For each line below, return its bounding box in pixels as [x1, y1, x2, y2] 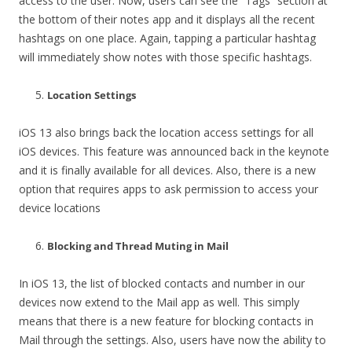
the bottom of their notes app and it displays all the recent [19, 11, 315, 27]
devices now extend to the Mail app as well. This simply [19, 294, 299, 310]
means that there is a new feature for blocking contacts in [19, 313, 313, 328]
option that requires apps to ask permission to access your [19, 181, 318, 196]
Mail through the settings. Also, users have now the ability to [19, 332, 326, 347]
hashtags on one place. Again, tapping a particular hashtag [19, 30, 316, 46]
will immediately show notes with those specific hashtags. [19, 49, 312, 64]
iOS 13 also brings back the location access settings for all [19, 124, 313, 140]
